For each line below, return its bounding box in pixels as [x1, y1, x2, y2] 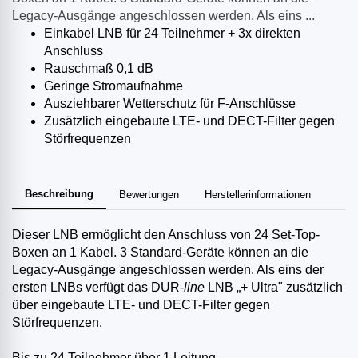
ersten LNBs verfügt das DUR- [12, 280, 184, 295]
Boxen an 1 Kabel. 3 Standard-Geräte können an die [12, 245, 308, 260]
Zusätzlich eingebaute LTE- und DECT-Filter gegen [44, 114, 335, 129]
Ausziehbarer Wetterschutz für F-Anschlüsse [44, 97, 296, 111]
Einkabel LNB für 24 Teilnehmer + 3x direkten [44, 26, 300, 41]
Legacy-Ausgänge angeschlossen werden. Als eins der [12, 263, 324, 277]
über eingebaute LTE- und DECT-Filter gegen [12, 298, 270, 312]
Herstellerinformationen [205, 189, 311, 201]
